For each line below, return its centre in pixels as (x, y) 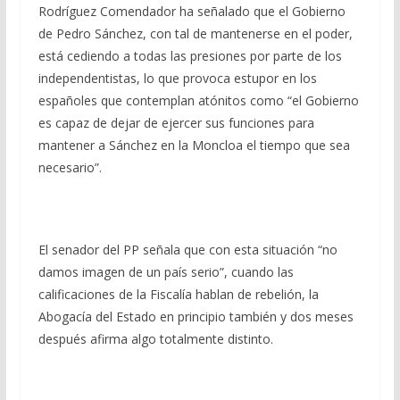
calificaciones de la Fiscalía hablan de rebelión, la (178, 295)
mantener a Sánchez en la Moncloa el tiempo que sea (194, 146)
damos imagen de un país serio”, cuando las (166, 272)
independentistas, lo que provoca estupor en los (177, 79)
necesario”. (70, 168)
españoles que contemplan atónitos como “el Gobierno (198, 101)
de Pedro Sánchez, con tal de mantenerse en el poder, (195, 34)
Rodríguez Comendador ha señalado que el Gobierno (192, 12)
